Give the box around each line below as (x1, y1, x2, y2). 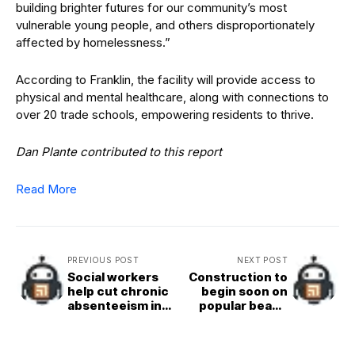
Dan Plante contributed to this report (16, 144, 222, 160)
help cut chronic (67, 284, 169, 300)
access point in (194, 312, 288, 328)
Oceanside (67, 312, 134, 328)
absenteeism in (67, 298, 162, 314)
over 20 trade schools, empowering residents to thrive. (16, 107, 314, 123)
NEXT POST (237, 255, 288, 265)
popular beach (199, 298, 288, 314)
